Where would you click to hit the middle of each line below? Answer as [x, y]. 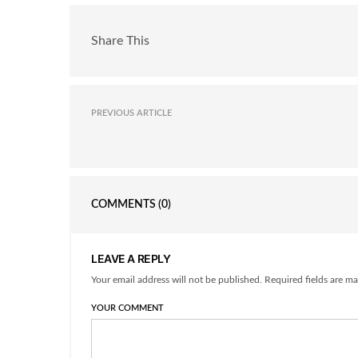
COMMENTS [125, 205]
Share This [120, 40]
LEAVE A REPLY [131, 259]
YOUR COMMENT [127, 308]
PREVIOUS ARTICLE [131, 113]
